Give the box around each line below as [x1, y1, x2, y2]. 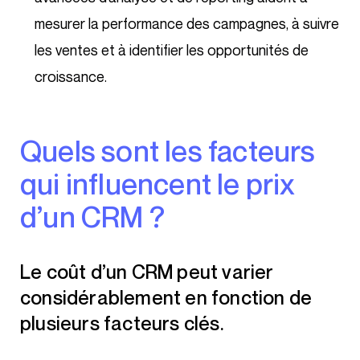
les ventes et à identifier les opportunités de [35, 41, 309, 59]
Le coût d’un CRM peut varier [20, 260, 31, 284]
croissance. [35, 67, 107, 86]
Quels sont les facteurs [20, 133, 43, 169]
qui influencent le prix [20, 166, 296, 202]
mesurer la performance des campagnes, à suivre [35, 14, 339, 33]
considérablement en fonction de [20, 286, 313, 309]
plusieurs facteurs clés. [20, 312, 224, 335]
